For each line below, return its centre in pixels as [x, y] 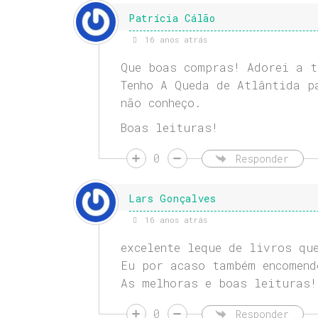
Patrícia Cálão [172, 18]
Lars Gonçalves [172, 199]
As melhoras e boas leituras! [218, 283]
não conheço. [161, 103]
